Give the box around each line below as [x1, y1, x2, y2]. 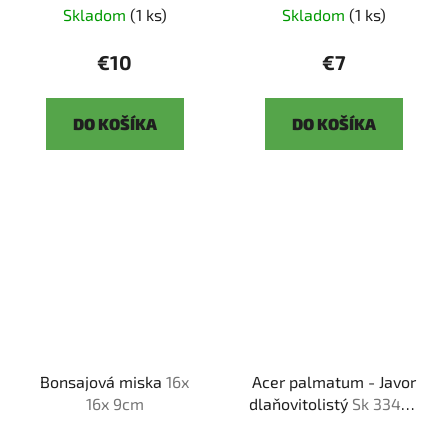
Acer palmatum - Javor [251, 371, 416, 391]
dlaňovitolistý [249, 393, 352, 413]
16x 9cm [85, 393, 144, 413]
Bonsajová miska [40, 371, 166, 391]
